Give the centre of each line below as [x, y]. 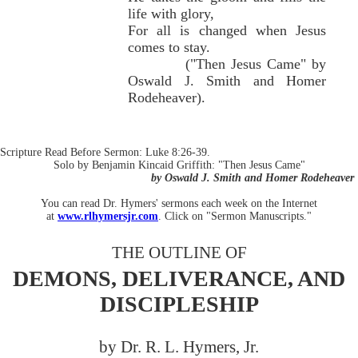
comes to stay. [205, 47]
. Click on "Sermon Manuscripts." [235, 216]
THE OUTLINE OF [179, 252]
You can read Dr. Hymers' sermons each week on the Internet [179, 203]
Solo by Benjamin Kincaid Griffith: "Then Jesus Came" [179, 165]
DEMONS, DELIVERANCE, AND [179, 279]
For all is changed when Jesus [227, 30]
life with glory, [203, 13]
